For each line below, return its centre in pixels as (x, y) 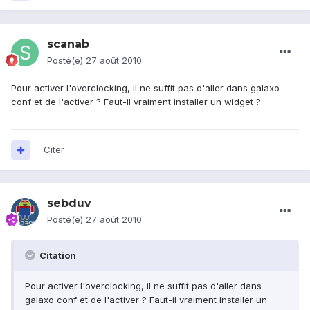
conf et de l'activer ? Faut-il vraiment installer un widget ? (136, 102)
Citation (57, 256)
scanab (68, 44)
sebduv (69, 203)
